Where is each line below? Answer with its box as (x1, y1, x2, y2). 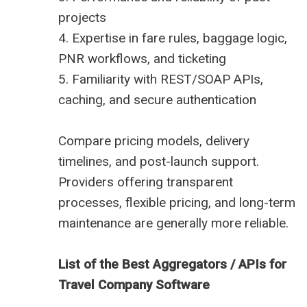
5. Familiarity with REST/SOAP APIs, (58, 71, 263, 88)
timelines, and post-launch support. (58, 153, 259, 170)
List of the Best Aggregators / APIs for (58, 256, 286, 273)
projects (58, 10, 106, 26)
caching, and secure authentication (58, 92, 256, 108)
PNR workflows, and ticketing (58, 51, 226, 67)
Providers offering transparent (58, 174, 233, 191)
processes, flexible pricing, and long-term (58, 195, 295, 211)
